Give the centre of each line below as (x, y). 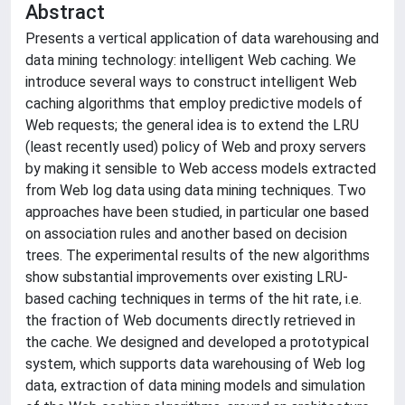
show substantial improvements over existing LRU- (187, 277)
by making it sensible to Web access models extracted (201, 169)
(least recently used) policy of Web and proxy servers (196, 147)
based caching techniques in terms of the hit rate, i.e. (193, 299)
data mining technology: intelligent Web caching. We (191, 60)
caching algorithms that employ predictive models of (194, 104)
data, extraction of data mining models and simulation (195, 386)
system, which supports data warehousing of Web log (195, 364)
